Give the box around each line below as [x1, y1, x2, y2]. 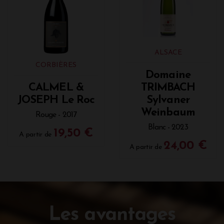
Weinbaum [141, 106, 195, 118]
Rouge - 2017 [35, 110, 77, 119]
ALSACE [154, 48, 182, 56]
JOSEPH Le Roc [17, 94, 95, 106]
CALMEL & [28, 81, 83, 93]
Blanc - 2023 [148, 123, 188, 131]
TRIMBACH [140, 81, 195, 93]
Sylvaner [146, 94, 189, 106]
